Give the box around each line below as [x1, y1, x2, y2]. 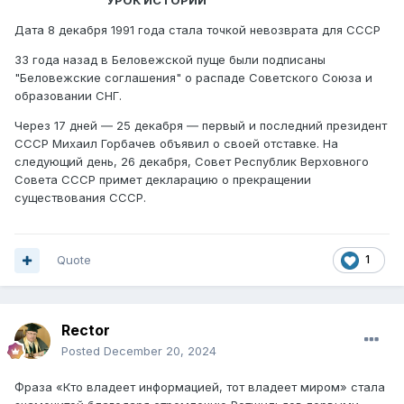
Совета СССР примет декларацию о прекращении [14, 172, 311, 188]
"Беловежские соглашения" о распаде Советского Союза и [14, 70, 372, 86]
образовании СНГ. [14, 88, 125, 104]
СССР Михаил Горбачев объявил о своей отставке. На [14, 136, 338, 151]
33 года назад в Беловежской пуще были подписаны [14, 52, 326, 68]
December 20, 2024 [104, 344, 216, 359]
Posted [61, 344, 104, 359]
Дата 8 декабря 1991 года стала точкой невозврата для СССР [14, 23, 381, 38]
